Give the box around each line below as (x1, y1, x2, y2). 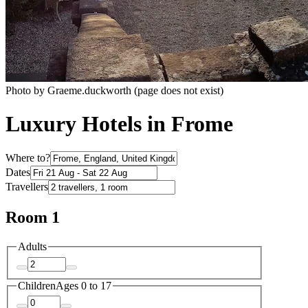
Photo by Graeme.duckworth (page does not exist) (5, 84, 223, 96)
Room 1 (5, 208, 60, 227)
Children (18, 279, 56, 291)
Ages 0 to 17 (56, 279, 111, 291)
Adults (18, 241, 47, 253)
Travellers (5, 181, 48, 193)
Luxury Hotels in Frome (5, 111, 233, 137)
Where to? (5, 152, 50, 164)
